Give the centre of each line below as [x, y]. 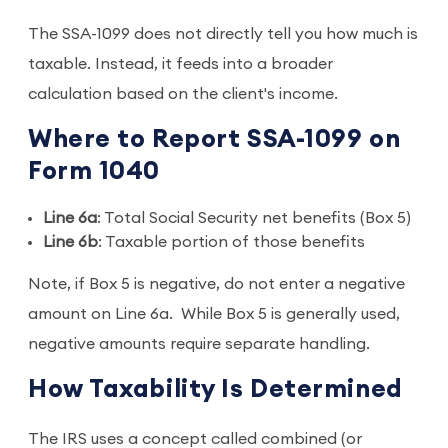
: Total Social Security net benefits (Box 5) [254, 218]
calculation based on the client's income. [183, 94]
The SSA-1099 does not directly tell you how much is [223, 34]
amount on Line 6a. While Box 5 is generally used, [214, 314]
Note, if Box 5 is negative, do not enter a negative [216, 284]
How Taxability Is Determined [215, 389]
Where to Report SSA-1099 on [214, 139]
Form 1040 [94, 171]
